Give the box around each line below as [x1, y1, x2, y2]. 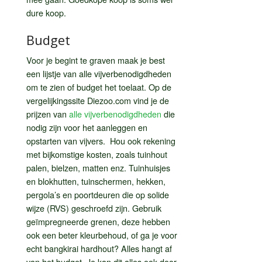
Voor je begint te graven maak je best [26, 53, 165, 66]
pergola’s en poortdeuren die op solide [26, 188, 169, 201]
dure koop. [26, 6, 66, 19]
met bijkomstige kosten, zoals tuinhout [26, 147, 167, 160]
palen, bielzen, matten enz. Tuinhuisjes [26, 161, 170, 174]
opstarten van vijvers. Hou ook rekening [26, 134, 175, 147]
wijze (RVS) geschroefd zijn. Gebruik [26, 201, 161, 214]
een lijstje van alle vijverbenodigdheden [26, 67, 171, 80]
